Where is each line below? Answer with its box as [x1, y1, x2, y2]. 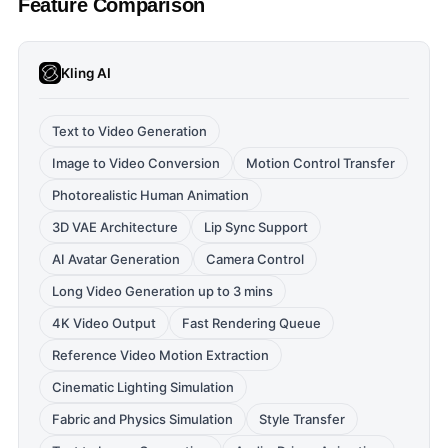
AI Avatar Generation [52, 251, 180, 267]
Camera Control [206, 251, 304, 267]
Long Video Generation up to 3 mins [52, 283, 273, 299]
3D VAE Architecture [52, 219, 178, 235]
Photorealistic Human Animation [52, 187, 249, 203]
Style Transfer [259, 411, 345, 427]
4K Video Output [52, 315, 156, 331]
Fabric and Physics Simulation [52, 411, 233, 427]
